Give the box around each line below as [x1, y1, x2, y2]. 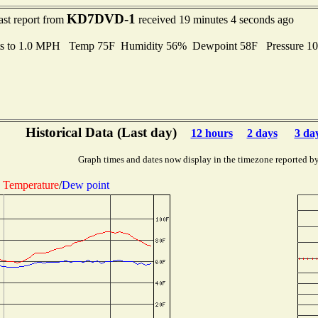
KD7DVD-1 [66, 11, 136, 26]
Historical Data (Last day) [25, 125, 177, 140]
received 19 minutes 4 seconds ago [135, 13, 294, 26]
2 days [246, 127, 278, 139]
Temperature [2, 178, 59, 191]
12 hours [190, 127, 233, 139]
